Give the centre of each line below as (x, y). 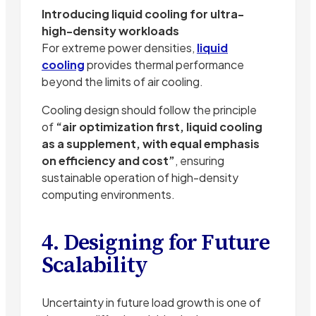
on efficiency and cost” (108, 160)
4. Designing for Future (156, 242)
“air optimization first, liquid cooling (159, 126)
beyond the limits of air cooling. (122, 81)
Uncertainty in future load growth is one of (151, 303)
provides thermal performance (164, 64)
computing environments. (108, 194)
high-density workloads (110, 30)
